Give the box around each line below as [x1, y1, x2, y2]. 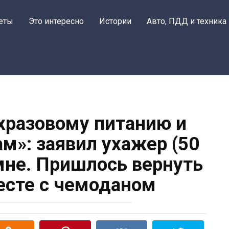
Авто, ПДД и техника [147, 16, 226, 26]
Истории [99, 16, 131, 26]
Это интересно [29, 16, 84, 26]
